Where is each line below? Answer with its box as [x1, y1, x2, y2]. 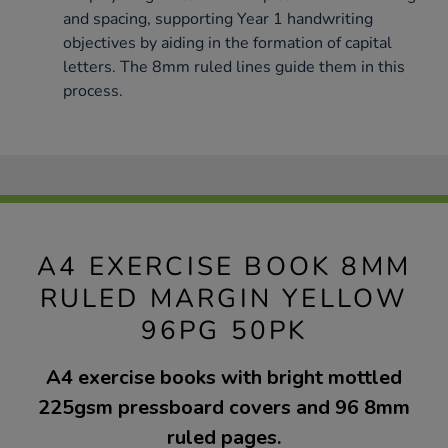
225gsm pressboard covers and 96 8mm [38, 393, 410, 421]
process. [63, 79, 123, 102]
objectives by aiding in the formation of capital [63, 31, 392, 54]
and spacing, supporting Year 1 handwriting [63, 7, 373, 30]
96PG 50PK [140, 312, 308, 348]
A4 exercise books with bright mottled [46, 363, 402, 391]
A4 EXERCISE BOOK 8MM [36, 248, 411, 284]
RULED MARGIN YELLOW [39, 280, 409, 316]
